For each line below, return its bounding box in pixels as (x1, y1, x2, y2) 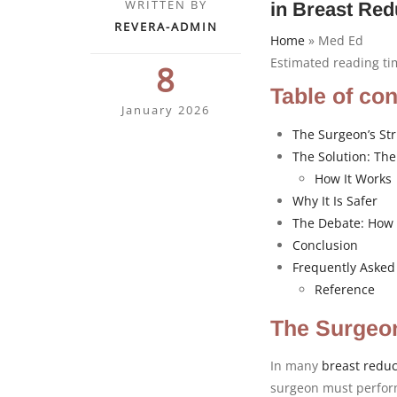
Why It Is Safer (292, 191, 378, 209)
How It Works (315, 169, 392, 187)
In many (270, 356, 322, 374)
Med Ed (318, 31, 363, 49)
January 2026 (121, 101, 210, 118)
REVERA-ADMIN (113, 18, 218, 35)
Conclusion (292, 236, 358, 253)
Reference (315, 280, 375, 298)
